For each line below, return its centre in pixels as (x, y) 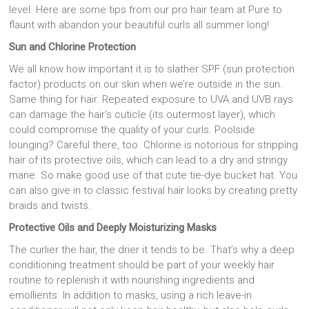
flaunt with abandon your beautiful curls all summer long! (139, 25)
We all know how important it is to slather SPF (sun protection (152, 69)
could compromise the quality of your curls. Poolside (132, 130)
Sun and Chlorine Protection (73, 47)
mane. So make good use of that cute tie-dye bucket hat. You (153, 176)
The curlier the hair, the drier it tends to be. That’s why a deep (152, 250)
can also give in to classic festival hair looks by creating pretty (153, 191)
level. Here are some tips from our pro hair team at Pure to (146, 10)
